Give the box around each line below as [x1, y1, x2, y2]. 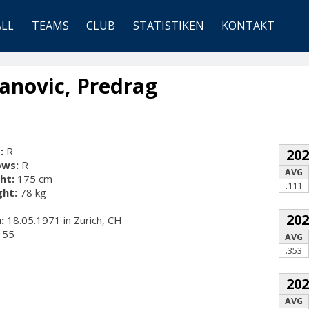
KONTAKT [221, 18, 275, 34]
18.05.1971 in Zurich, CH [4, 213, 122, 227]
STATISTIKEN [132, 18, 204, 34]
